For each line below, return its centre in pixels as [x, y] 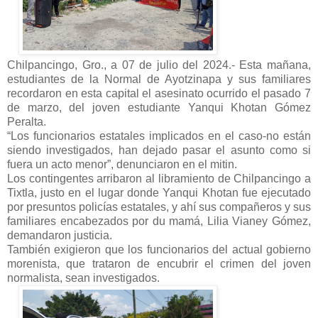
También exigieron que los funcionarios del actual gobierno [159, 250]
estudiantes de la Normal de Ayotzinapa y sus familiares [159, 79]
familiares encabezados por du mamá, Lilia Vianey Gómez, [159, 221]
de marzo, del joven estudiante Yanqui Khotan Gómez [159, 108]
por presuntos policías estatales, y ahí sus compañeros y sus [159, 207]
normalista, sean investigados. [83, 278]
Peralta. [27, 122]
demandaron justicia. [60, 235]
